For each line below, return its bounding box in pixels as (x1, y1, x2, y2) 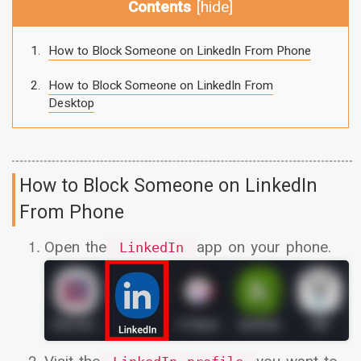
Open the (44, 235, 106, 259)
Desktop (48, 94, 94, 113)
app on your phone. (197, 235, 331, 259)
